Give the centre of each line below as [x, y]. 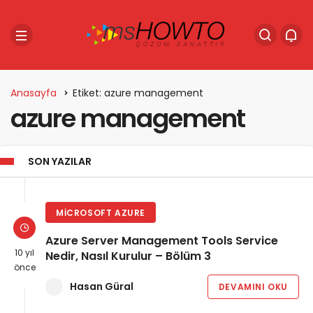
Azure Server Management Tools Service [162, 241]
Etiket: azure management [138, 93]
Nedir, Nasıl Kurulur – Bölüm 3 [128, 256]
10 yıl [24, 253]
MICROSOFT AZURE [101, 213]
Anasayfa [34, 93]
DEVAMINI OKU [253, 287]
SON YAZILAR [60, 161]
